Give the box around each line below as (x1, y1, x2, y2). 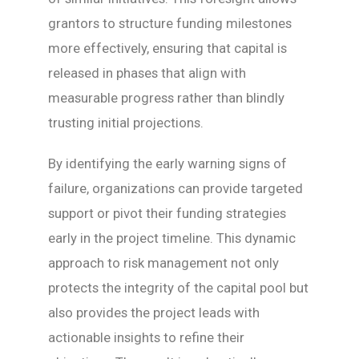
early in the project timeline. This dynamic (48, 230, 296, 247)
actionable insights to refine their (48, 329, 244, 346)
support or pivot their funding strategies (48, 205, 286, 222)
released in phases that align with (48, 65, 246, 82)
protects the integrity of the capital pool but (48, 280, 309, 296)
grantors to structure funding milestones (48, 15, 292, 32)
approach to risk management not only (48, 255, 279, 272)
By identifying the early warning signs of (48, 155, 287, 172)
